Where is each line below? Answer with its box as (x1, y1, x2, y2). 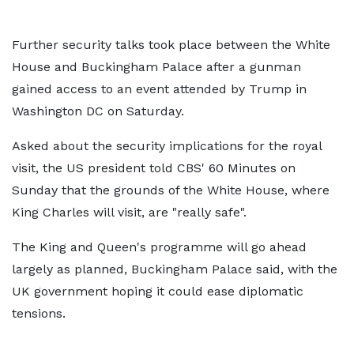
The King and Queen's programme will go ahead (12, 239, 307, 254)
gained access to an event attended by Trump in (12, 81, 307, 96)
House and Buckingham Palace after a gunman (12, 59, 301, 74)
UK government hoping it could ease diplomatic (12, 284, 303, 299)
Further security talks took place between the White (12, 37, 330, 52)
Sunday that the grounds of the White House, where (12, 183, 330, 198)
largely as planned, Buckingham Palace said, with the (12, 262, 337, 277)
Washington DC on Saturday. (12, 104, 184, 119)
